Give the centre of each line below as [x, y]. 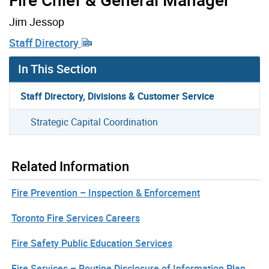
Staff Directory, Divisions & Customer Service [118, 96]
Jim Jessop [37, 21]
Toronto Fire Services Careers [76, 218]
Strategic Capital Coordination [95, 122]
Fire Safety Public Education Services [92, 243]
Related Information [70, 166]
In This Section [57, 69]
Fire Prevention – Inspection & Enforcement [106, 193]
